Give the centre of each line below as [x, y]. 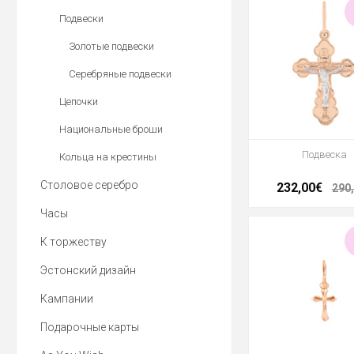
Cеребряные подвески [120, 74]
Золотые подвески [111, 46]
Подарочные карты [90, 327]
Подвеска [325, 155]
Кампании [67, 299]
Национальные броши [111, 129]
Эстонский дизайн [88, 270]
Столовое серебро [89, 185]
